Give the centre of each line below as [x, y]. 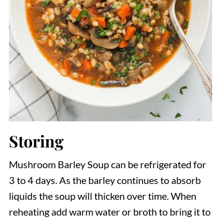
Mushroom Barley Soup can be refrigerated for [107, 164]
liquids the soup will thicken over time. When [102, 196]
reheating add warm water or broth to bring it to [110, 211]
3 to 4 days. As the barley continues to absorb [105, 180]
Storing [36, 141]
